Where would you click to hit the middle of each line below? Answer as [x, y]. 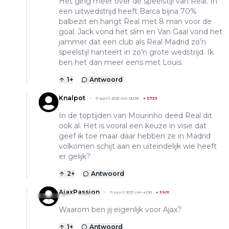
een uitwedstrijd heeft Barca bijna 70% [128, 12]
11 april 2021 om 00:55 [117, 98]
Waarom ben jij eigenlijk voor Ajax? [120, 210]
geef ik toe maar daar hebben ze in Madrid [135, 136]
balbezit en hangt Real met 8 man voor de [135, 22]
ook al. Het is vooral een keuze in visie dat [133, 126]
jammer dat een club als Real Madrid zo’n [132, 42]
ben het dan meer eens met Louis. [121, 63]
